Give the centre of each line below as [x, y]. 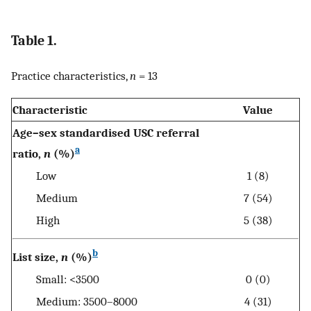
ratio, [28, 154]
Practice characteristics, [70, 75]
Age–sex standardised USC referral [106, 133]
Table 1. [34, 41]
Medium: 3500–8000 [75, 302]
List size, [37, 257]
